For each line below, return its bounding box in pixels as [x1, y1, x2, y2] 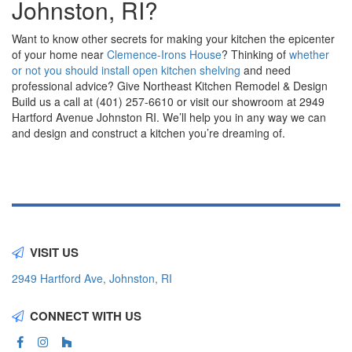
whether [289, 46, 329, 62]
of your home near [12, 46, 107, 62]
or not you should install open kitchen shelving [12, 62, 240, 78]
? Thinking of [222, 46, 289, 62]
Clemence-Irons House [107, 46, 222, 62]
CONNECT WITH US [30, 307, 141, 324]
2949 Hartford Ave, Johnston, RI [12, 270, 172, 286]
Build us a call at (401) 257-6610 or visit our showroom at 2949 [12, 93, 324, 109]
